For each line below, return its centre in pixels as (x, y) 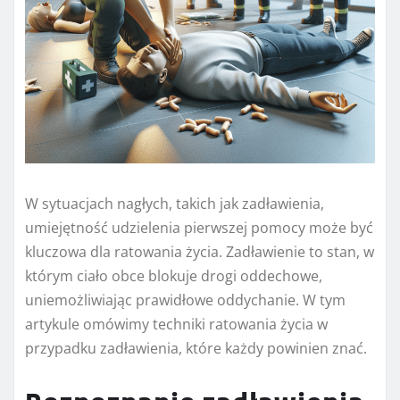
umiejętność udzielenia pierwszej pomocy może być (199, 228)
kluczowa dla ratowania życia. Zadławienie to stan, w (200, 252)
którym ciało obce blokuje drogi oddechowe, (174, 276)
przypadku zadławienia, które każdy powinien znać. (196, 349)
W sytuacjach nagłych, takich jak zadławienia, (175, 204)
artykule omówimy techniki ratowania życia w (176, 325)
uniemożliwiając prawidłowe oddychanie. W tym (185, 300)
